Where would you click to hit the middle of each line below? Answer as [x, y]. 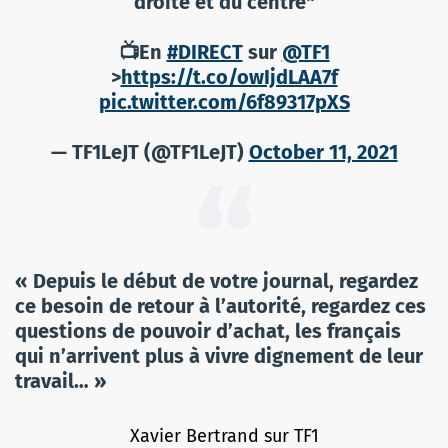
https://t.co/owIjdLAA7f [229, 76]
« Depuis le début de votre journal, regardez [216, 280]
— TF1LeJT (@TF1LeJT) [149, 151]
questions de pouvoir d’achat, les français [208, 330]
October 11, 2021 [323, 151]
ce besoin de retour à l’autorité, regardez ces [220, 305]
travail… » [61, 380]
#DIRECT [204, 51]
